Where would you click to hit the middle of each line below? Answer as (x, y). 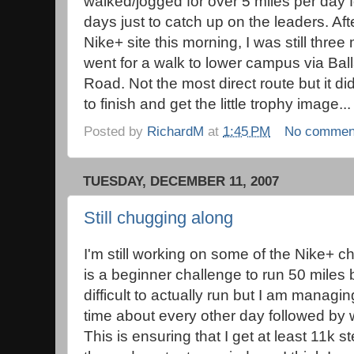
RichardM (175, 132)
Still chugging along (158, 217)
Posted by (115, 132)
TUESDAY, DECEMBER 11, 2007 (181, 182)
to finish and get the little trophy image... (217, 104)
